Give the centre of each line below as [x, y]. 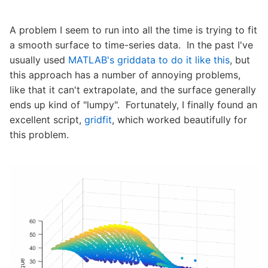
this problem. [39, 135]
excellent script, [47, 120]
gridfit [98, 120]
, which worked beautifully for [179, 120]
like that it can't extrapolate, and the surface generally [133, 90]
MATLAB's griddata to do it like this [149, 60]
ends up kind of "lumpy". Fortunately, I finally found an [133, 105]
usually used [39, 60]
